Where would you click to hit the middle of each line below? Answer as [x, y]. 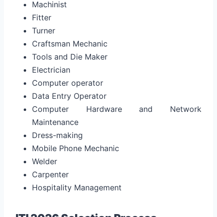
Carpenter [50, 174]
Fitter [42, 17]
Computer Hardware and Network [117, 109]
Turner [44, 30]
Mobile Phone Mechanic [76, 148]
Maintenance [55, 122]
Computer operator [68, 83]
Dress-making [57, 135]
